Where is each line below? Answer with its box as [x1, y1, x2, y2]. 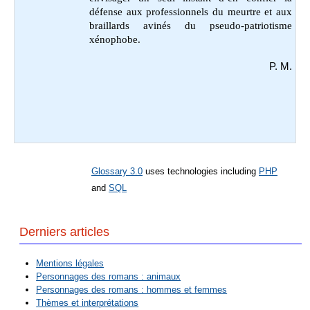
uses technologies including [143, 166, 259, 177]
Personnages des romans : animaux [36, 271, 181, 282]
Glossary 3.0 [91, 166, 143, 177]
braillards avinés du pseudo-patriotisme [89, 19, 292, 31]
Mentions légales [36, 258, 104, 269]
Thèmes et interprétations [36, 298, 139, 309]
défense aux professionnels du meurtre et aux [89, 6, 292, 17]
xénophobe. [89, 33, 140, 45]
